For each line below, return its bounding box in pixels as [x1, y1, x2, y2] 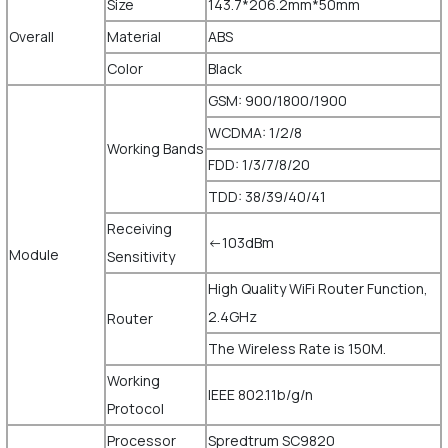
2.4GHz [207, 307, 257, 326]
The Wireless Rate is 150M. [207, 339, 389, 358]
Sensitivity [106, 247, 175, 266]
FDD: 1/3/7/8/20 [207, 155, 310, 174]
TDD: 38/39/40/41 [207, 187, 326, 206]
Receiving [106, 219, 172, 238]
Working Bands [106, 139, 204, 158]
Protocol [106, 399, 164, 418]
